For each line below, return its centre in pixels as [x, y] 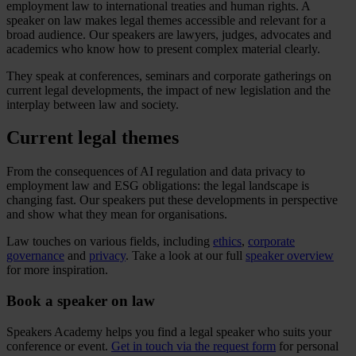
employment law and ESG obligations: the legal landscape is [158, 186]
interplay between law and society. [93, 104]
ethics [227, 242]
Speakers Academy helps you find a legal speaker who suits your [169, 331]
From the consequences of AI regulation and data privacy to [156, 172]
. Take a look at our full [186, 256]
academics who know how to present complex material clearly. [163, 48]
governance [35, 256]
